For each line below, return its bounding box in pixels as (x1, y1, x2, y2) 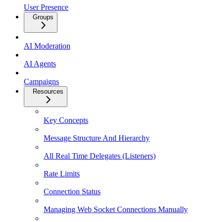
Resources (33, 88, 63, 96)
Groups (33, 13, 54, 21)
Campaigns (24, 77, 59, 86)
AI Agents (24, 59, 56, 68)
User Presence (24, 3, 68, 12)
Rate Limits (44, 169, 80, 178)
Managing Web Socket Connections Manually (44, 205, 188, 214)
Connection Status (44, 187, 101, 196)
